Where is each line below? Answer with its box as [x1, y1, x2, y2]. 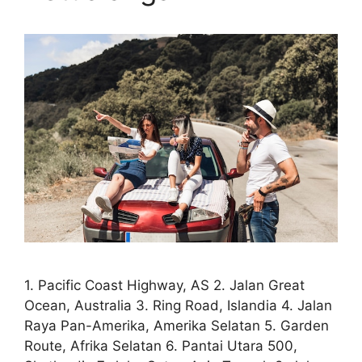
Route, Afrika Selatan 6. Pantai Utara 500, [24, 338, 297, 355]
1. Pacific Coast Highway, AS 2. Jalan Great [24, 277, 305, 294]
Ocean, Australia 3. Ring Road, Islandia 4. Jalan [24, 297, 332, 314]
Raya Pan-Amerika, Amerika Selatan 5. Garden [24, 318, 329, 335]
